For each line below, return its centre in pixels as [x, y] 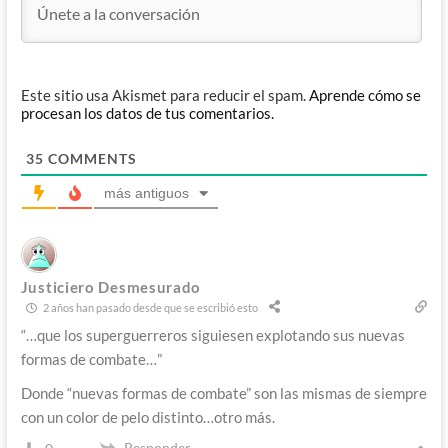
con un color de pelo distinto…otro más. [147, 417]
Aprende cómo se [364, 95]
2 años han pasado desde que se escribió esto [149, 307]
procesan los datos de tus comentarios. [147, 113]
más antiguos [146, 193]
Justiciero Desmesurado [111, 287]
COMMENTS [90, 159]
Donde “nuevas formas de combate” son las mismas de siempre [223, 393]
